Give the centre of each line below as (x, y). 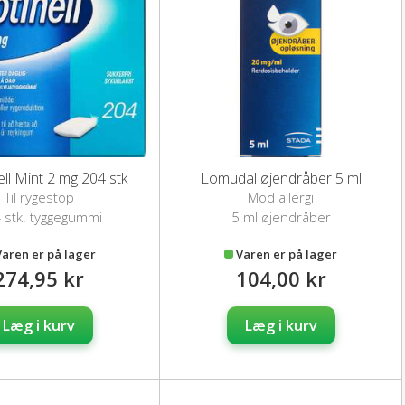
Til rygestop (39, 197)
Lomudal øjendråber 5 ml (281, 178)
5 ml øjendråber (281, 217)
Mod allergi (281, 197)
